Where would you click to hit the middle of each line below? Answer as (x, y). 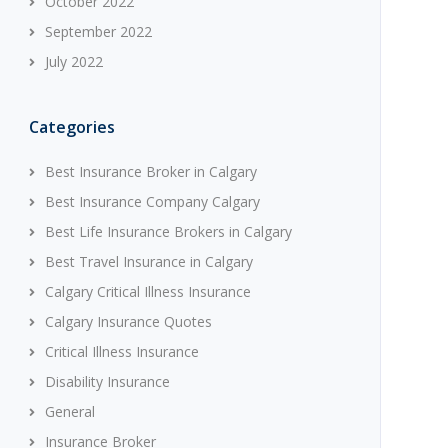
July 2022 (73, 61)
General (69, 411)
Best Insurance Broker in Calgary (150, 171)
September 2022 (98, 31)
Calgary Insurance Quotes (128, 321)
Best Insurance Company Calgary (152, 201)
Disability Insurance (107, 381)
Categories (71, 127)
